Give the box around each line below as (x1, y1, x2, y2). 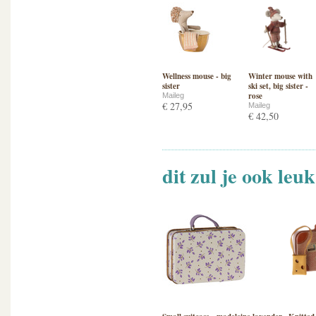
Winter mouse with (248, 71, 312, 82)
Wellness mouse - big (162, 71, 231, 82)
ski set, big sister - (248, 80, 308, 92)
